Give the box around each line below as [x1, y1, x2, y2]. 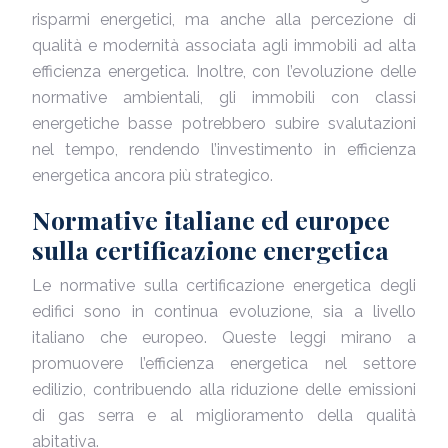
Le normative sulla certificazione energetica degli [32, 276, 416, 295]
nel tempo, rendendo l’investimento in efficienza [32, 140, 416, 159]
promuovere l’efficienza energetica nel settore [32, 354, 416, 373]
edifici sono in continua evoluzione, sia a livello [32, 302, 416, 321]
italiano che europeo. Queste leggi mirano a [32, 328, 416, 347]
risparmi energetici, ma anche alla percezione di [32, 10, 416, 29]
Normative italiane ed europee [32, 203, 390, 236]
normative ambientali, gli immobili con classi [32, 88, 416, 107]
